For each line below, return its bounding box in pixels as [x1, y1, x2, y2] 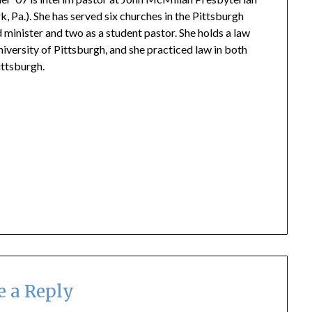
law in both [193, 42, 248, 56]
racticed [153, 42, 194, 56]
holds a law [196, 25, 251, 39]
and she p [107, 42, 154, 56]
